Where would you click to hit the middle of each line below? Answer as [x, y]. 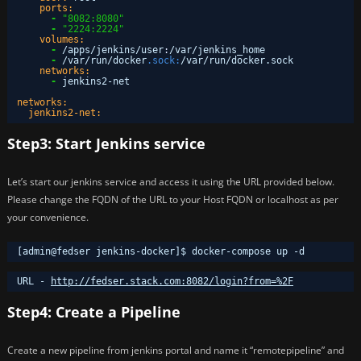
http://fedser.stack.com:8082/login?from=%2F [172, 282]
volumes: [62, 40]
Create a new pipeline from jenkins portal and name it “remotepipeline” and [176, 350]
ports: [56, 8]
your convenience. [48, 217]
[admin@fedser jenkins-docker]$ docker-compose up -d [161, 252]
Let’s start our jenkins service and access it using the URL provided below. [171, 181]
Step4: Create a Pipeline [94, 312]
